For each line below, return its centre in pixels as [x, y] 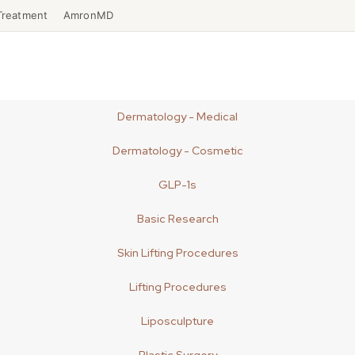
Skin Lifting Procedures [177, 253]
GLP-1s [177, 185]
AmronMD [89, 15]
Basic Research [177, 219]
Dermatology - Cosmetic [177, 151]
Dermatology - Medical [177, 116]
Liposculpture [177, 321]
